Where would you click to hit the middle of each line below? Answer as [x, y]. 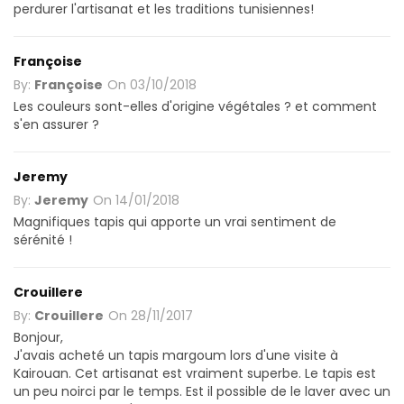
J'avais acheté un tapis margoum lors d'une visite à [176, 355]
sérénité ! [43, 239]
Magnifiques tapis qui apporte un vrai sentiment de [175, 221]
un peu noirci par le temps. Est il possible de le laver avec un [202, 391]
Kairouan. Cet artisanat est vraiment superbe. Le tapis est [195, 373]
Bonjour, [38, 337]
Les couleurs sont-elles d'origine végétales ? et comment [195, 106]
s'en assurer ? [56, 124]
